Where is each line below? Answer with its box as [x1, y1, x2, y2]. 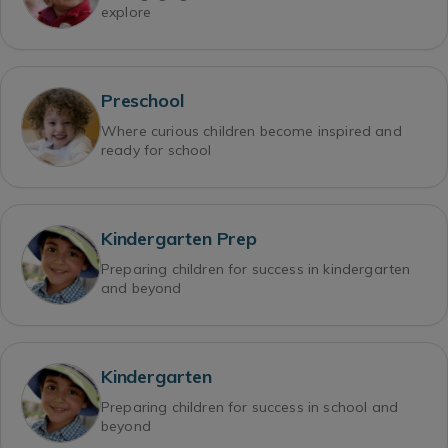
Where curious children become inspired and [101, 122, 402, 141]
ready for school [101, 141, 212, 160]
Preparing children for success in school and [101, 398, 399, 417]
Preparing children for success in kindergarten [101, 260, 411, 279]
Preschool [101, 89, 184, 113]
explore [101, 3, 152, 22]
